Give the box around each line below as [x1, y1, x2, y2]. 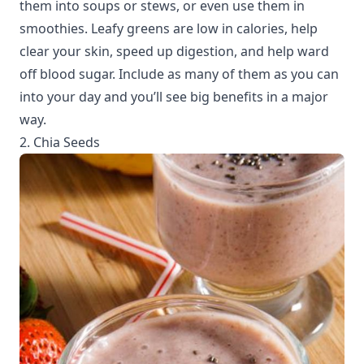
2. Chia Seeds [19, 133, 100, 152]
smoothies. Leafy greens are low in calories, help [19, 19, 318, 38]
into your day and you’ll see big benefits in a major [19, 88, 328, 106]
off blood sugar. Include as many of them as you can [19, 65, 339, 84]
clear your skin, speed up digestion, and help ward [19, 42, 329, 61]
